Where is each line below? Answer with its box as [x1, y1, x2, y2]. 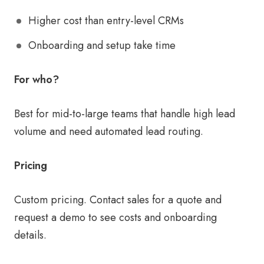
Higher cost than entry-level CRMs [28, 13, 184, 29]
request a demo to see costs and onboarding [14, 210, 217, 226]
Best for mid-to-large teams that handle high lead [14, 106, 235, 122]
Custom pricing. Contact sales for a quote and [14, 192, 222, 208]
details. [14, 227, 47, 243]
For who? [14, 72, 59, 88]
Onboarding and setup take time [28, 38, 176, 54]
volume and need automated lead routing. [14, 124, 203, 140]
